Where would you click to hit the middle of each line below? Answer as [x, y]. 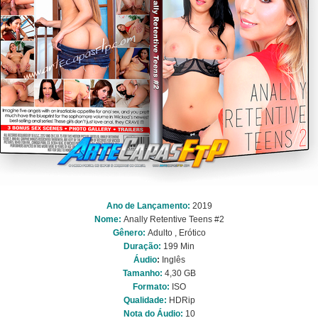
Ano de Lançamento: [148, 206]
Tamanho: [143, 273]
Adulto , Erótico [175, 233]
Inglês [173, 260]
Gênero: [129, 233]
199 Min [179, 246]
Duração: [143, 246]
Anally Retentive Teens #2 [174, 219]
